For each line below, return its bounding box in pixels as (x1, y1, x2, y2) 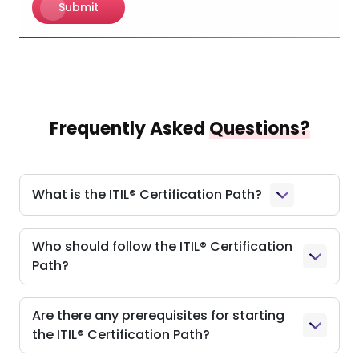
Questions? (208, 116, 310, 142)
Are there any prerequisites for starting (32, 306, 284, 325)
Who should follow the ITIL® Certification (32, 237, 292, 256)
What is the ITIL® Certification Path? (32, 185, 262, 204)
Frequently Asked (49, 116, 209, 142)
